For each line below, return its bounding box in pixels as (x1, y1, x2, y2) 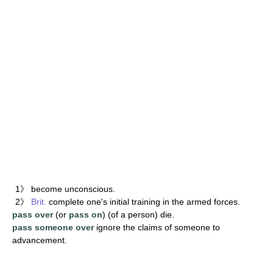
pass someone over (12, 222, 94, 232)
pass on (69, 209, 102, 219)
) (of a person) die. (102, 209, 174, 219)
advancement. (12, 235, 67, 245)
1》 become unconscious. (15, 183, 115, 194)
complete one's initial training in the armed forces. (46, 196, 240, 207)
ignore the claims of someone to (94, 222, 220, 232)
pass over (12, 209, 55, 219)
